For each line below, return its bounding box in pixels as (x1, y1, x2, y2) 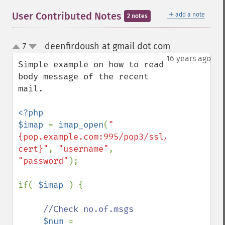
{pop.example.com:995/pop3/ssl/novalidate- (18, 132, 224, 142)
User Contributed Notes (12, 10, 124, 22)
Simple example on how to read (18, 59, 164, 70)
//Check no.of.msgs (43, 204, 134, 214)
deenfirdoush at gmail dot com (44, 41, 170, 52)
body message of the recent (18, 71, 149, 82)
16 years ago (166, 54, 211, 63)
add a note (175, 11, 205, 18)
